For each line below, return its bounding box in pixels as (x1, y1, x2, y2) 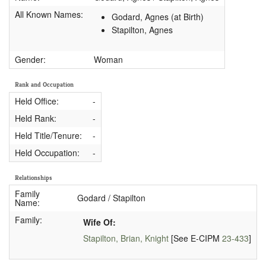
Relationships (15, 173, 52, 182)
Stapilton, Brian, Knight (83, 232, 169, 244)
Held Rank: (14, 112, 56, 124)
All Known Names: (14, 8, 83, 21)
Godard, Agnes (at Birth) (111, 11, 204, 23)
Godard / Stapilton (77, 192, 145, 204)
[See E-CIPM (168, 232, 222, 244)
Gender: (14, 53, 46, 66)
